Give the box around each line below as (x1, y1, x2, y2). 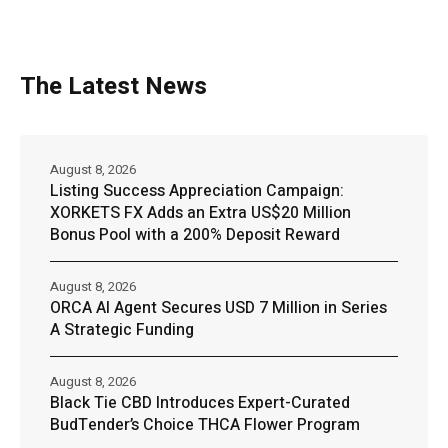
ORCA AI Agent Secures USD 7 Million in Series (50, 296, 387, 321)
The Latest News (20, 69, 207, 105)
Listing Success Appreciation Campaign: (50, 179, 344, 204)
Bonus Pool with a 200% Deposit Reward (50, 223, 340, 248)
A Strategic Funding (50, 318, 194, 343)
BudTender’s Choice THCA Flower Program (50, 413, 360, 438)
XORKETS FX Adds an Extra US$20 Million (50, 201, 351, 226)
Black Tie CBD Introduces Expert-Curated (50, 391, 350, 416)
